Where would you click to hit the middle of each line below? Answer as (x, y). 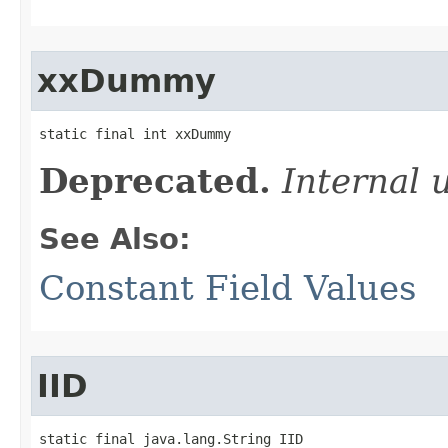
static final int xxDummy (135, 133)
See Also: (115, 238)
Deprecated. (155, 180)
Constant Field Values (227, 287)
